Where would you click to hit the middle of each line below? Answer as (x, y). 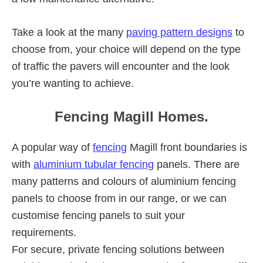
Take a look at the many (69, 32)
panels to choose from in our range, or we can (119, 198)
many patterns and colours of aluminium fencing (124, 181)
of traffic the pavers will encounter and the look (121, 66)
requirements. (44, 232)
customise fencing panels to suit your (98, 215)
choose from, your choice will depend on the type (126, 49)
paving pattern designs (179, 32)
